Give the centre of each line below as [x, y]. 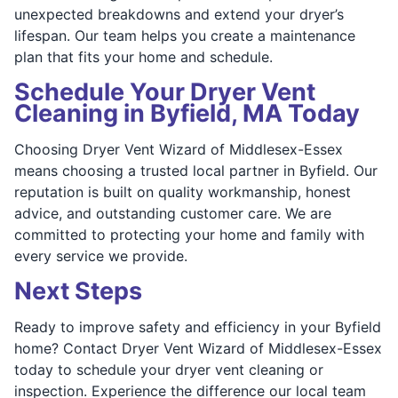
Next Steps [78, 291]
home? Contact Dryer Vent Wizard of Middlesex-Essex [198, 348]
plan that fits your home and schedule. [143, 56]
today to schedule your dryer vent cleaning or [169, 369]
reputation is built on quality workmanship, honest [183, 191]
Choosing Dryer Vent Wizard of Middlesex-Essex [179, 149]
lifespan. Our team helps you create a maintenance [185, 35]
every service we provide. [101, 255]
